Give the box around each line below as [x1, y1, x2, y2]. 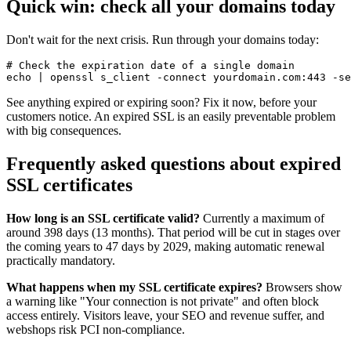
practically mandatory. [6, 253, 115, 267]
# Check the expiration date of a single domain [6, 59, 295, 71]
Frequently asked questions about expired [6, 153, 341, 174]
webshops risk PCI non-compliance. [6, 322, 185, 336]
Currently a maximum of [200, 211, 324, 225]
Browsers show [262, 280, 342, 294]
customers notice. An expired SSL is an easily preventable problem [6, 109, 335, 123]
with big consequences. [6, 123, 121, 137]
